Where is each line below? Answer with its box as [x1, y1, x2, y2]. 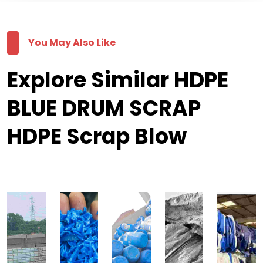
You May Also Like [28, 36, 116, 50]
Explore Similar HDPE [7, 65, 228, 96]
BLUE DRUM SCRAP [7, 93, 201, 124]
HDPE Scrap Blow [7, 122, 187, 152]
